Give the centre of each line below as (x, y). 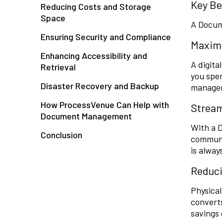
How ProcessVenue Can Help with (105, 105)
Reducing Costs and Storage (96, 7)
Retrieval (58, 67)
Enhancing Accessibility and (94, 56)
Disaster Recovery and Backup (100, 86)
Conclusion (61, 135)
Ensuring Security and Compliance (106, 37)
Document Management (86, 116)
